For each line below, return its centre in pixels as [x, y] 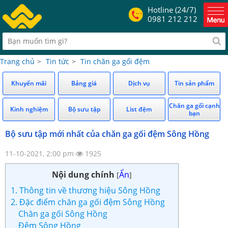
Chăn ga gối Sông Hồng [63, 213]
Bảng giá [84, 83]
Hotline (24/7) [172, 10]
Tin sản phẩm [194, 83]
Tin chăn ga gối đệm [115, 61]
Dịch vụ [139, 83]
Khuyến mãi [29, 83]
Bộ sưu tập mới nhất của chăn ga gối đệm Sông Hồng [107, 134]
